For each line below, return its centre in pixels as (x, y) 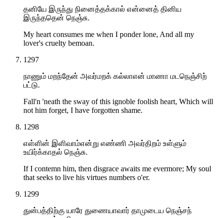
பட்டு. (32, 85)
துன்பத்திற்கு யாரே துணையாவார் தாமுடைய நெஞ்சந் (108, 210)
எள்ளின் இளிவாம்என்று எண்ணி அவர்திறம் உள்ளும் (105, 143)
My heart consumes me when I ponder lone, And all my (109, 34)
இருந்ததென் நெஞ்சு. (56, 18)
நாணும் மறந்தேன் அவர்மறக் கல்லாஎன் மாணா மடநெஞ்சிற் (115, 76)
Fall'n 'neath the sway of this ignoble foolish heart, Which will (118, 101)
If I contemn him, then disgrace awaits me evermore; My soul (117, 168)
